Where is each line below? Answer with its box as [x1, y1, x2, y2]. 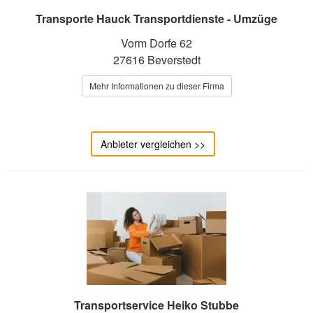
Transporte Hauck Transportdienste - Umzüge [36, 10, 277, 27]
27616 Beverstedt [112, 52, 201, 68]
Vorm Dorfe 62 [121, 35, 192, 52]
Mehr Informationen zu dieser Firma [89, 80, 224, 92]
